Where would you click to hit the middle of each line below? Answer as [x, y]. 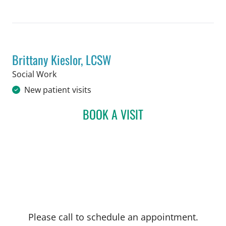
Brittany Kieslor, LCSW [62, 59]
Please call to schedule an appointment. [113, 217]
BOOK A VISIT [113, 114]
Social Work [34, 74]
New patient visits [58, 90]
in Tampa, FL [80, 73]
